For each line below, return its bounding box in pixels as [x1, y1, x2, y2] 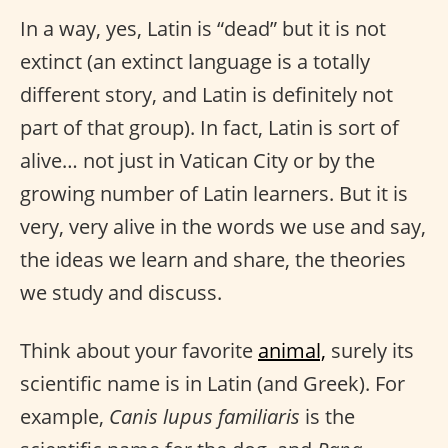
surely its [326, 336, 414, 364]
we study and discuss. [20, 278, 222, 306]
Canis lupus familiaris [109, 402, 300, 430]
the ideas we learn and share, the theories [20, 245, 406, 273]
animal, [258, 336, 326, 364]
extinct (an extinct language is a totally [20, 47, 370, 75]
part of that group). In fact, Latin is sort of [20, 113, 399, 141]
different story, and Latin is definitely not [20, 80, 393, 108]
